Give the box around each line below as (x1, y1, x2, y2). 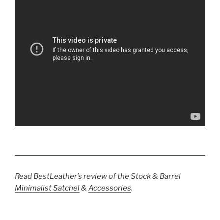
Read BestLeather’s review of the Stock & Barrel (15, 172, 181, 181)
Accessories (88, 184, 131, 193)
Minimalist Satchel (15, 184, 80, 193)
